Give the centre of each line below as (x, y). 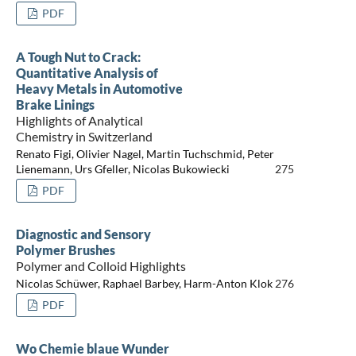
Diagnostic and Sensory (83, 234)
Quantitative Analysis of (87, 72)
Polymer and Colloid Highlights (101, 265)
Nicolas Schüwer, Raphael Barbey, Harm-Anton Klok (144, 284)
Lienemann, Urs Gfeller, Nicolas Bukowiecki (122, 169)
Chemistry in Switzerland (84, 136)
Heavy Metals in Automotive (99, 88)
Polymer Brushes (65, 250)
